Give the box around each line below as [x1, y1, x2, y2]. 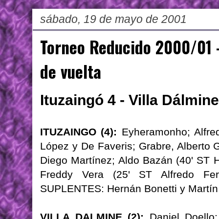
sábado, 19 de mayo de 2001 [40, 13, 187, 26]
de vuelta [40, 59, 101, 84]
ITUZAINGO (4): [40, 126, 117, 138]
